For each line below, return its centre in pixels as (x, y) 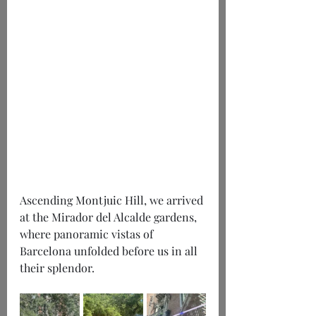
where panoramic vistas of (88, 234)
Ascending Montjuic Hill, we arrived (113, 200)
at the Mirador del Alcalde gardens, (110, 217)
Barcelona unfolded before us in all (110, 251)
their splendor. (57, 268)
